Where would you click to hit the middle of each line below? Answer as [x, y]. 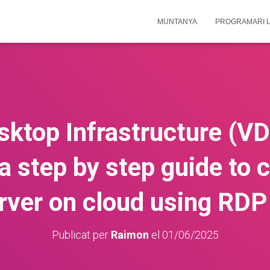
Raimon [130, 235]
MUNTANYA [177, 22]
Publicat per [81, 235]
